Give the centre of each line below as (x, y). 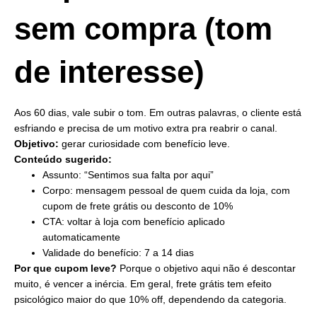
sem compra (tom (143, 29)
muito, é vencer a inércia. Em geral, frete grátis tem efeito (143, 284)
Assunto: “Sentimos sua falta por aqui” (128, 175)
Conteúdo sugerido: (63, 160)
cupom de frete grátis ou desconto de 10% (138, 206)
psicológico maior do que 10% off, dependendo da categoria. (150, 300)
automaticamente (81, 237)
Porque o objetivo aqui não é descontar (206, 269)
